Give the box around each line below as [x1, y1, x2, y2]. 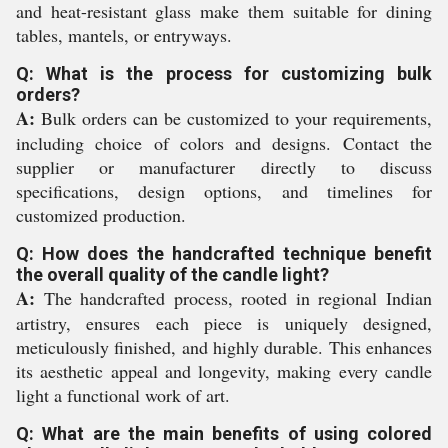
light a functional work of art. [16, 383, 230, 407]
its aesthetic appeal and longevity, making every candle [16, 359, 432, 383]
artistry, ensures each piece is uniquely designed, [16, 311, 432, 335]
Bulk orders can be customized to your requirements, [35, 106, 432, 130]
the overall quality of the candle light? [16, 264, 329, 285]
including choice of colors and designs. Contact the [16, 131, 432, 155]
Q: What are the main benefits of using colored [16, 423, 432, 444]
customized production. [16, 203, 186, 227]
